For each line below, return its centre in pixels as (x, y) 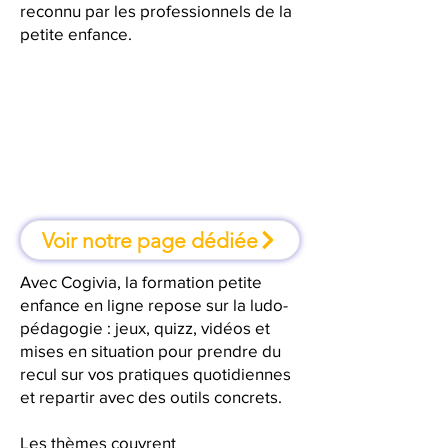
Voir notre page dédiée (150, 240)
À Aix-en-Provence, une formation (160, 134)
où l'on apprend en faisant (160, 156)
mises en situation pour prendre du (150, 350)
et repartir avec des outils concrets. (151, 396)
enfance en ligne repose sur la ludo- (154, 304)
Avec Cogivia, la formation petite (141, 281)
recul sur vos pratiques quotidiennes (155, 373)
